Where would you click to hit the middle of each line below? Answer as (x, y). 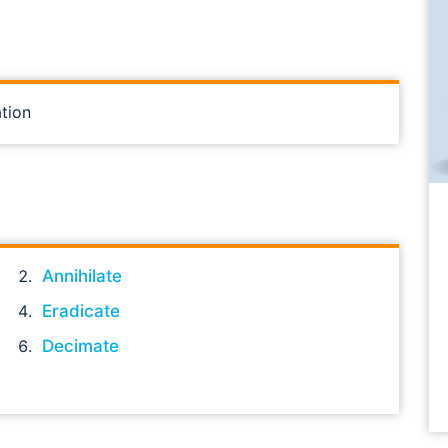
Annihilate (82, 275)
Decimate (80, 345)
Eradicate (81, 310)
